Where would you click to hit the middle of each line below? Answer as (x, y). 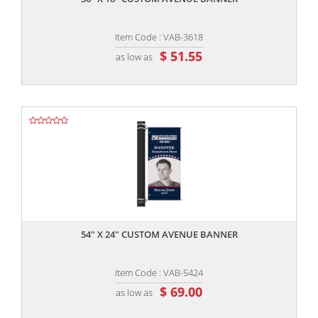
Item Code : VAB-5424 (159, 273)
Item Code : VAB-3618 (159, 37)
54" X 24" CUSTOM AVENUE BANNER (159, 235)
